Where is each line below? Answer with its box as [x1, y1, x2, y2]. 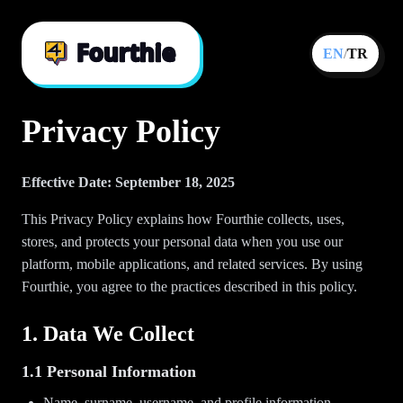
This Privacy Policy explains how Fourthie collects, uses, [22, 211, 345, 227]
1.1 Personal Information [22, 363, 196, 381]
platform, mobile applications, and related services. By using [22, 256, 363, 272]
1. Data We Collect [22, 322, 194, 345]
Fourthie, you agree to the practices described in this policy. [22, 279, 357, 294]
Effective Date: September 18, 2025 [22, 175, 235, 190]
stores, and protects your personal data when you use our [22, 234, 343, 249]
